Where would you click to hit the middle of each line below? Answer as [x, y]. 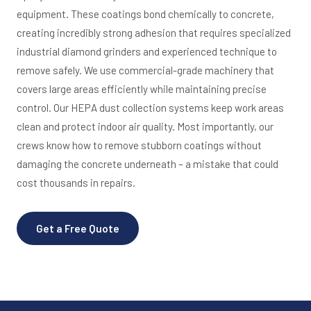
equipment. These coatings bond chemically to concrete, [145, 14]
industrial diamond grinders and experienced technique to [147, 51]
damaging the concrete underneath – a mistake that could [148, 163]
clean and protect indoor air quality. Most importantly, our [145, 126]
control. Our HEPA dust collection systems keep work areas [150, 107]
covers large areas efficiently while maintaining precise [142, 89]
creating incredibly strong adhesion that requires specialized [154, 32]
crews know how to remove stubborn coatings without [139, 145]
